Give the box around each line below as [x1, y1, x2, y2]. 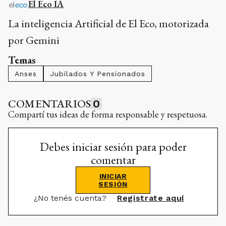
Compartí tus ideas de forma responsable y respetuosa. [8, 108, 207, 120]
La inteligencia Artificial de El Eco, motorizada [8, 16, 209, 31]
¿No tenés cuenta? [34, 193, 109, 203]
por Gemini [8, 33, 60, 47]
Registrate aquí [117, 193, 184, 203]
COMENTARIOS [8, 96, 91, 111]
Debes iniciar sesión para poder [39, 139, 187, 154]
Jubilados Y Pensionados [50, 70, 145, 78]
